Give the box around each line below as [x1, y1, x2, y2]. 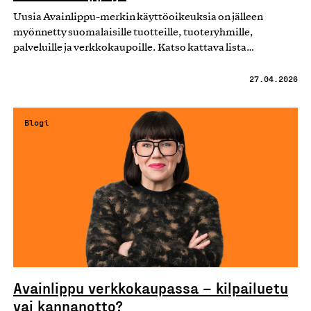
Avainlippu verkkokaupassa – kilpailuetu [13, 278, 288, 297]
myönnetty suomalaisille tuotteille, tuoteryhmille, [13, 27, 253, 37]
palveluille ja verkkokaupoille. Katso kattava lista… [13, 42, 254, 53]
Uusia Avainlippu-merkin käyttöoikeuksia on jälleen [13, 12, 263, 22]
